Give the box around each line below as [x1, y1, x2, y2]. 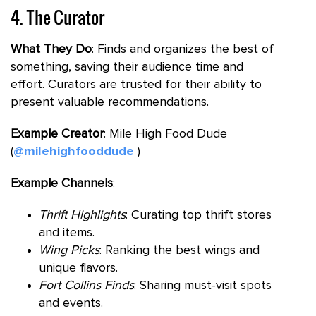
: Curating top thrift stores [126, 208, 272, 221]
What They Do [11, 42, 92, 56]
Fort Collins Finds [39, 279, 134, 292]
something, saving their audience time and [11, 60, 243, 73]
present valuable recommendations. [11, 95, 209, 109]
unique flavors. [39, 261, 118, 274]
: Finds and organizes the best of [92, 42, 274, 56]
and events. [39, 296, 103, 310]
